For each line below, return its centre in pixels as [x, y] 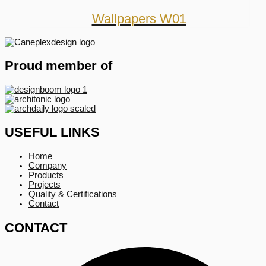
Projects [45, 185]
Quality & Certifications [73, 194]
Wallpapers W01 [139, 18]
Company [47, 166]
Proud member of [58, 65]
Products [46, 175]
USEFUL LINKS [52, 132]
